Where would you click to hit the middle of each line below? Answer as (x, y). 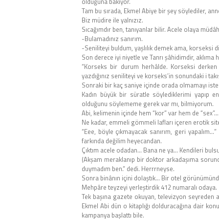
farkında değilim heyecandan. (122, 141)
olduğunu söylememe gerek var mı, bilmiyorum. (148, 104)
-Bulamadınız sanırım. (112, 39)
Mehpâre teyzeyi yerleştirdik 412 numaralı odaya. (149, 187)
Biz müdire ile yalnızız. (112, 20)
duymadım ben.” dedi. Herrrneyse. (128, 169)
